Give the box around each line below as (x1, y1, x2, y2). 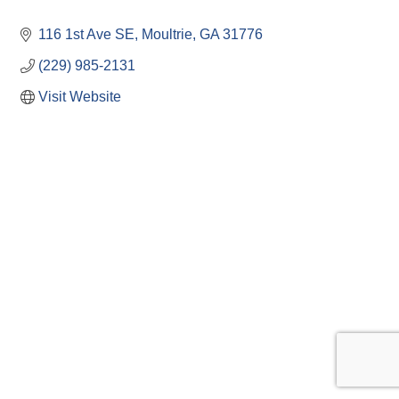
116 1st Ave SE (38, 27, 134, 43)
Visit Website (38, 89, 121, 105)
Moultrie (142, 27, 192, 43)
